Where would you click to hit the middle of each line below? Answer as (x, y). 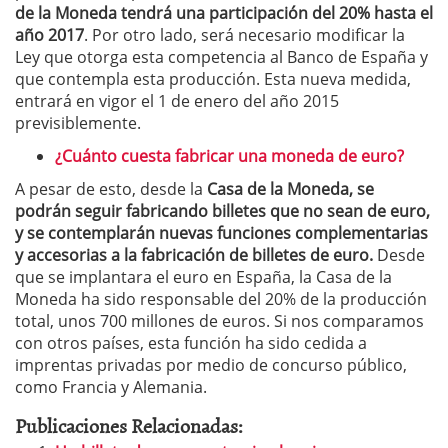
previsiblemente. (78, 123)
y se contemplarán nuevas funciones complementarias (221, 233)
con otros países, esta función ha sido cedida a (191, 343)
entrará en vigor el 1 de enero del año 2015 (177, 101)
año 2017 (49, 35)
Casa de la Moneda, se (290, 189)
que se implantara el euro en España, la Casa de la (203, 277)
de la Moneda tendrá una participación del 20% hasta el (224, 13)
